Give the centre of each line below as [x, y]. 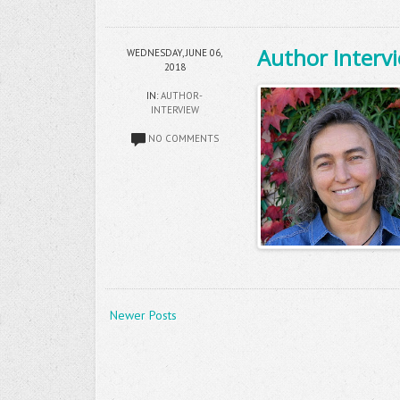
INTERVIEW [175, 110]
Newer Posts [143, 316]
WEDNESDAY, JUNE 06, [175, 53]
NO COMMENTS [183, 139]
